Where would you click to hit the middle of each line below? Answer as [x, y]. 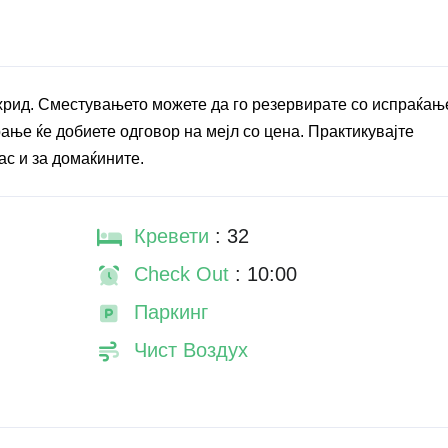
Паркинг [170, 312]
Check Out [184, 274]
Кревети [174, 236]
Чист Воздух [190, 350]
